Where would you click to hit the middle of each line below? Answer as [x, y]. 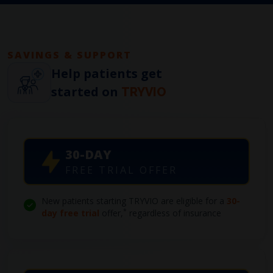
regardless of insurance [174, 213]
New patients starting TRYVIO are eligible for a [134, 201]
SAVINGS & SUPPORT [69, 55]
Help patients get [107, 73]
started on [86, 91]
